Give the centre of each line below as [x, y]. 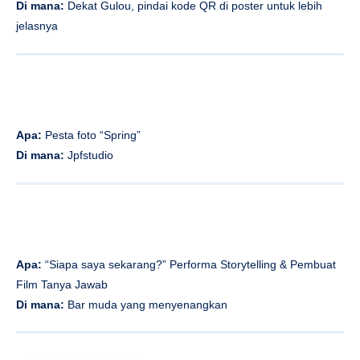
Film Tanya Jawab [62, 284]
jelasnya [37, 26]
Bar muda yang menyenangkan [146, 304]
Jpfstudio [89, 155]
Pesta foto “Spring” [91, 135]
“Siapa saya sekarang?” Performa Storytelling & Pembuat [189, 264]
